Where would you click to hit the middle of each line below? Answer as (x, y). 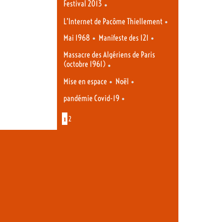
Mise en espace (85, 82)
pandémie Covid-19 (91, 98)
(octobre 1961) (84, 64)
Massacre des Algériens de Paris (109, 55)
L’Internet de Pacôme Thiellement (113, 21)
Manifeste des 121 (124, 38)
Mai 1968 (77, 38)
